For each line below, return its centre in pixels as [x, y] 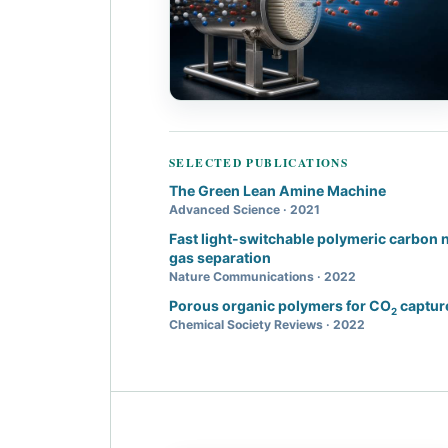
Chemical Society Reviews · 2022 [267, 325]
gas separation [220, 258]
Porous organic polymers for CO [280, 306]
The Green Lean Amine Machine [277, 191]
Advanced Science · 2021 [244, 210]
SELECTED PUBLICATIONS [259, 163]
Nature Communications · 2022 [262, 277]
